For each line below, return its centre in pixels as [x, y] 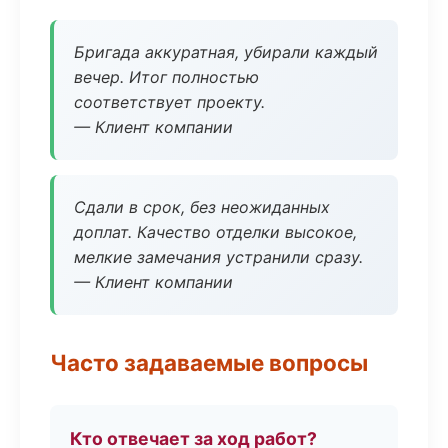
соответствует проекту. [169, 102]
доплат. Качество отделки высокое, [215, 232]
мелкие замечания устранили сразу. [218, 257]
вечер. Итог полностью [166, 77]
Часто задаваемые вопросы [209, 362]
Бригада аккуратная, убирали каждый [226, 52]
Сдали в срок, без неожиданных [202, 207]
